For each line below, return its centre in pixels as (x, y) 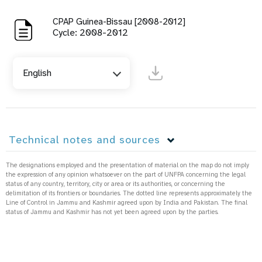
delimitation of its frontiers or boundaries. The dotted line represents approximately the (129, 193)
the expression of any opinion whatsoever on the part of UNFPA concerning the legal (126, 175)
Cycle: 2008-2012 (90, 33)
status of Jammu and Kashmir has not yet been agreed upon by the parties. (112, 212)
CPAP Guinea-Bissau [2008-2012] (119, 22)
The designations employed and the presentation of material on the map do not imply (127, 165)
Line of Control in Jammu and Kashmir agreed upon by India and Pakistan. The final (127, 203)
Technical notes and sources (85, 140)
